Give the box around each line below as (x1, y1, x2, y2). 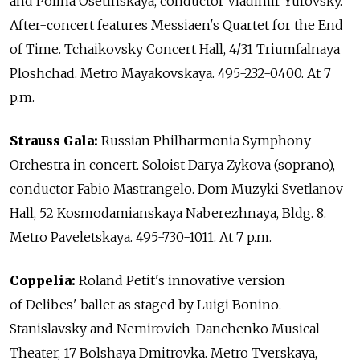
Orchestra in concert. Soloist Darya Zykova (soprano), (10, 157, 335, 174)
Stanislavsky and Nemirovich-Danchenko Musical (10, 321, 320, 337)
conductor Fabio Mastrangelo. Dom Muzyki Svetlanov (10, 181, 343, 198)
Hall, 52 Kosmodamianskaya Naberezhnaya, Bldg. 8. (10, 205, 326, 222)
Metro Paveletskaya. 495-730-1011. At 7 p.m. (10, 229, 272, 246)
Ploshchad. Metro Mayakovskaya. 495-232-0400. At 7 (10, 65, 331, 82)
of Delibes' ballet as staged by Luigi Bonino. (10, 297, 281, 313)
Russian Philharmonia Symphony (101, 133, 311, 149)
